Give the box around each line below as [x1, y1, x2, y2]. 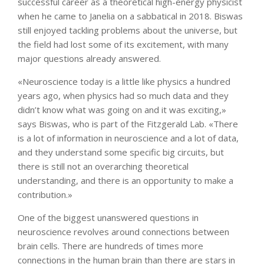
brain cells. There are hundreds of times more [18, 239, 203, 252]
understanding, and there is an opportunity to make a [18, 174, 233, 186]
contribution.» [18, 188, 72, 200]
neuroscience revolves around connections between [18, 225, 229, 237]
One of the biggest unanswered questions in [18, 211, 199, 223]
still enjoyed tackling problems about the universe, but [18, 24, 237, 36]
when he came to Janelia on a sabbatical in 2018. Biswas [18, 9, 243, 22]
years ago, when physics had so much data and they [18, 89, 229, 101]
